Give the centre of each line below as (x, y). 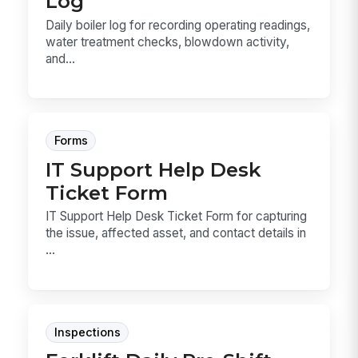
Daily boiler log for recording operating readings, (178, 25)
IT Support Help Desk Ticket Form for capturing (177, 217)
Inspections (87, 332)
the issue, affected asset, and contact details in (176, 233)
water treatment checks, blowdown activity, (168, 42)
